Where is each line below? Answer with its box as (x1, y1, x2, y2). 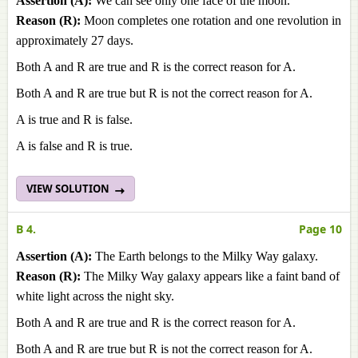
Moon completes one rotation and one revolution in (81, 14, 341, 27)
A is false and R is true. (16, 139, 133, 153)
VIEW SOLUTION (26, 181, 112, 196)
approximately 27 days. (16, 34, 133, 47)
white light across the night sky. (16, 289, 174, 303)
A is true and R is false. (16, 113, 133, 126)
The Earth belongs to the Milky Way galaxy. (92, 249, 318, 263)
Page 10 (299, 221, 342, 237)
